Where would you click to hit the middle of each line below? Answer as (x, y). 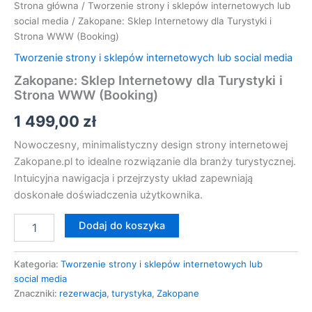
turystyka (132, 293)
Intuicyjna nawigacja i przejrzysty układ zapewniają (133, 179)
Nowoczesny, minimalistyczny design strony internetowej (151, 145)
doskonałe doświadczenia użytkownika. (108, 195)
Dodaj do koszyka (122, 225)
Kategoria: (37, 264)
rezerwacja (83, 293)
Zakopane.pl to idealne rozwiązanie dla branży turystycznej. (155, 162)
